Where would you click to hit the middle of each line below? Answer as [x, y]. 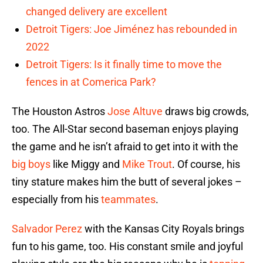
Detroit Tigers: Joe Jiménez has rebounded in [131, 29]
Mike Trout [147, 164]
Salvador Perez [47, 229]
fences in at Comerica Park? [91, 82]
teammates [128, 200]
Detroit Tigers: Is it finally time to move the [124, 65]
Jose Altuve [135, 112]
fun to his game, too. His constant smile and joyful [127, 247]
